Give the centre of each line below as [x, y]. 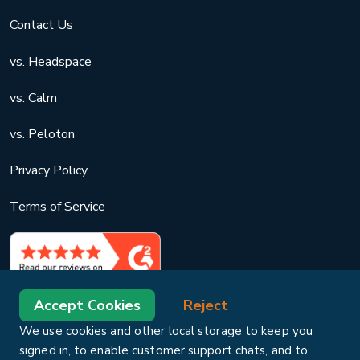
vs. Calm [33, 98]
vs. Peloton [42, 134]
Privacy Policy [49, 170]
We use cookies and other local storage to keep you [166, 331]
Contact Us [41, 25]
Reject [206, 305]
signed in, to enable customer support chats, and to [164, 350]
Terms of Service [57, 207]
